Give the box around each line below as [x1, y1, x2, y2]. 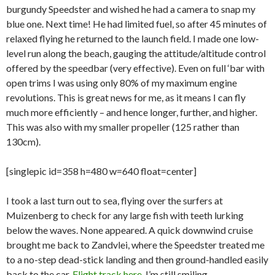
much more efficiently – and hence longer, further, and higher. [6, 106, 257, 118]
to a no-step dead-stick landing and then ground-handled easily [6, 254, 268, 266]
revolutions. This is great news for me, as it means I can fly [6, 91, 246, 104]
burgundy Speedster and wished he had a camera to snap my [6, 3, 255, 15]
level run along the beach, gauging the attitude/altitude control [6, 47, 266, 60]
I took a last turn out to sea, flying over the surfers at [6, 195, 223, 207]
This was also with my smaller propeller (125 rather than [6, 121, 239, 133]
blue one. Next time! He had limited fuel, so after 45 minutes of [6, 18, 267, 30]
